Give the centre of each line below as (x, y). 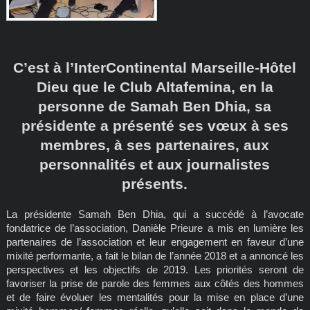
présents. (155, 183)
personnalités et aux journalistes (155, 164)
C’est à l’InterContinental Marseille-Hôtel (155, 67)
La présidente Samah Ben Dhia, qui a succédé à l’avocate (155, 215)
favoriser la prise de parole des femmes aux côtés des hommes (155, 284)
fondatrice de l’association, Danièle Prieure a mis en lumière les (155, 228)
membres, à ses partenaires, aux (155, 145)
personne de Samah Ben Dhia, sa (155, 106)
